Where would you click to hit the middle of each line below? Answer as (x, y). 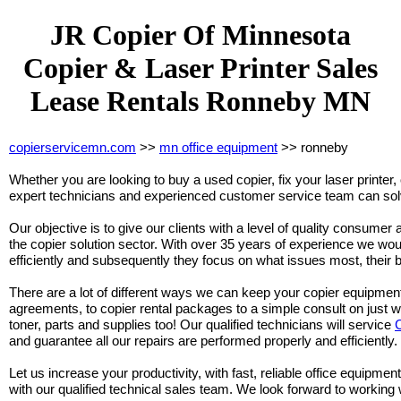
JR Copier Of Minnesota (200, 35)
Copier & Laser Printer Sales (200, 68)
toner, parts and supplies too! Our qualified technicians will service (202, 324)
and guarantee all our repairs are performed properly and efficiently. (203, 340)
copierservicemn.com (73, 147)
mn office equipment (218, 147)
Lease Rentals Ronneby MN (200, 102)
